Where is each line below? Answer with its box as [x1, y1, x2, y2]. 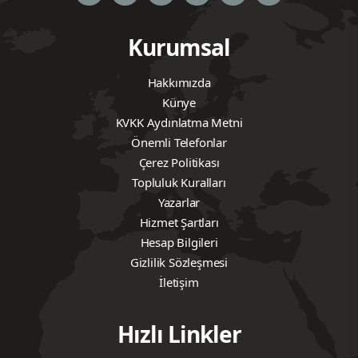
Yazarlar [157, 194, 201, 211]
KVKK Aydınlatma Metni [115, 114, 243, 131]
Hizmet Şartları [139, 214, 219, 231]
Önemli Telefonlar [131, 134, 227, 151]
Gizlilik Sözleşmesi [129, 254, 229, 271]
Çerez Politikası [138, 154, 220, 171]
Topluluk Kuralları [132, 174, 226, 191]
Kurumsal [128, 32, 230, 63]
